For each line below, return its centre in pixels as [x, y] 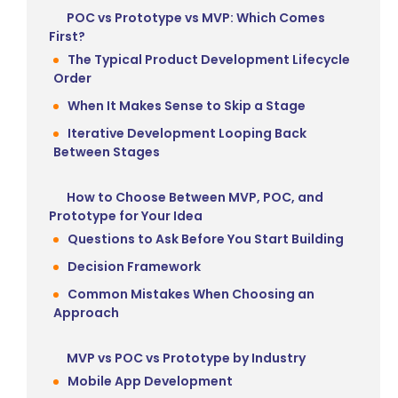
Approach [86, 312]
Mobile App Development [150, 381]
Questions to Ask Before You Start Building [206, 239]
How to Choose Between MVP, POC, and [195, 197]
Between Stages [107, 151]
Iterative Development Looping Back [187, 133]
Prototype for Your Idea [126, 215]
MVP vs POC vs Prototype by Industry [186, 358]
